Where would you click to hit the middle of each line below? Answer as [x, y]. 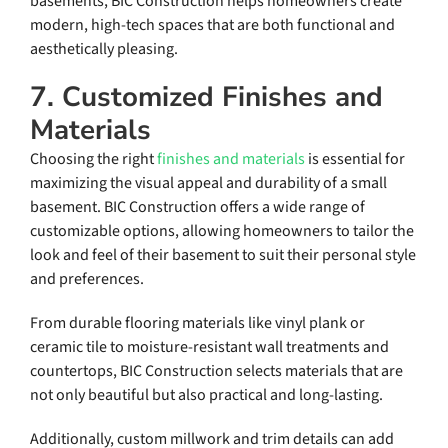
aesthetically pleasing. [103, 49]
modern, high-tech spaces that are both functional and [212, 25]
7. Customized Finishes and [206, 97]
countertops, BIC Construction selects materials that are [216, 371]
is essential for [354, 159]
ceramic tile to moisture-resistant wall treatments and [209, 347]
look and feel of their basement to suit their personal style [222, 255]
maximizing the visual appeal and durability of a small [208, 183]
